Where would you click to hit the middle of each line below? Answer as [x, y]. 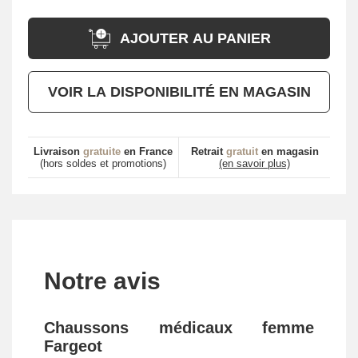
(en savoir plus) [255, 164]
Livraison [58, 152]
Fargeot [73, 346]
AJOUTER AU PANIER [195, 38]
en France [147, 152]
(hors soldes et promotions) [103, 164]
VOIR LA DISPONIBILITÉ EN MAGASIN [179, 91]
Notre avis [102, 281]
